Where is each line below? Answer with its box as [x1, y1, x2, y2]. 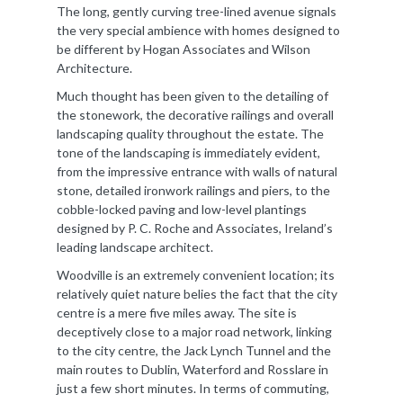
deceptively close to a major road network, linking [57, 323, 332, 339]
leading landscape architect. [57, 238, 213, 255]
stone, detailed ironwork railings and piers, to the [57, 182, 330, 198]
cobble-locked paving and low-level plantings [57, 201, 307, 217]
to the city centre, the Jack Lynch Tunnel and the [57, 342, 331, 358]
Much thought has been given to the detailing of [57, 87, 328, 103]
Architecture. [57, 59, 132, 76]
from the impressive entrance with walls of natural [57, 163, 337, 179]
